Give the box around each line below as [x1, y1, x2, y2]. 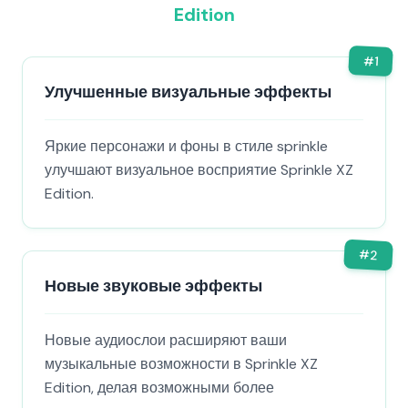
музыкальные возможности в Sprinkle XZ [45, 354, 318, 373]
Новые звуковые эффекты [45, 275, 262, 297]
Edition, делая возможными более [45, 378, 274, 397]
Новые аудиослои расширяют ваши [45, 331, 287, 350]
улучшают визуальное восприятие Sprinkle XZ [45, 160, 353, 179]
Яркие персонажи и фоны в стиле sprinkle [45, 137, 328, 156]
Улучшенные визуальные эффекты [45, 81, 331, 103]
